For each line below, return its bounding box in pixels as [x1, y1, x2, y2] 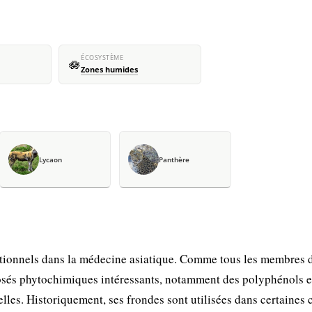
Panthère [159, 155, 190, 164]
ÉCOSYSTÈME [81, 54, 123, 62]
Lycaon [38, 155, 62, 164]
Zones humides [81, 65, 138, 75]
